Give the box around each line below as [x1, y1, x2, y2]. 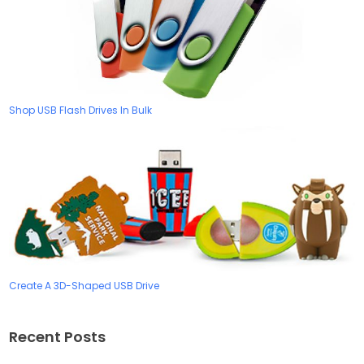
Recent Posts [9, 326, 106, 347]
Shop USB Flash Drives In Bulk [9, 103, 153, 118]
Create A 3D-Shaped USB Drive [9, 279, 160, 293]
